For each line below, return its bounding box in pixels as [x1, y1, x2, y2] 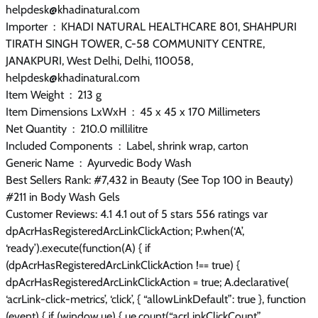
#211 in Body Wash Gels [6, 190, 120, 204]
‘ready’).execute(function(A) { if [6, 241, 150, 255]
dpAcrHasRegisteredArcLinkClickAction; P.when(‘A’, [6, 224, 244, 238]
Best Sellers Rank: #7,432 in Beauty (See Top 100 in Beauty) [6, 172, 293, 187]
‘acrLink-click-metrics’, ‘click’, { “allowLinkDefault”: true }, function [6, 292, 306, 306]
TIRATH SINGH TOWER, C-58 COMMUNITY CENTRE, [6, 36, 265, 50]
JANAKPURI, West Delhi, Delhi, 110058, [6, 53, 193, 67]
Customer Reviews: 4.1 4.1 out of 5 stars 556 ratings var [6, 207, 268, 221]
